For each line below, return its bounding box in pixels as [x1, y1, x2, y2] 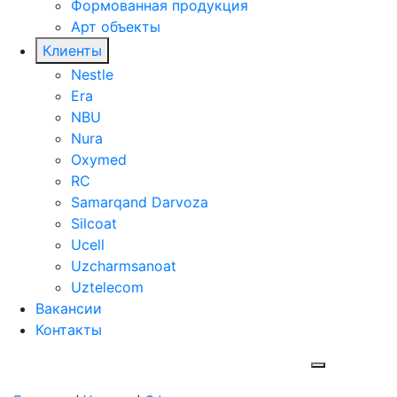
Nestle [71, 66, 113, 83]
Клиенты [43, 42, 102, 59]
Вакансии [35, 300, 102, 317]
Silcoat [71, 214, 117, 232]
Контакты [35, 321, 102, 339]
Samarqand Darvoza [71, 193, 208, 211]
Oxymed [71, 151, 127, 168]
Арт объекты [71, 18, 160, 35]
